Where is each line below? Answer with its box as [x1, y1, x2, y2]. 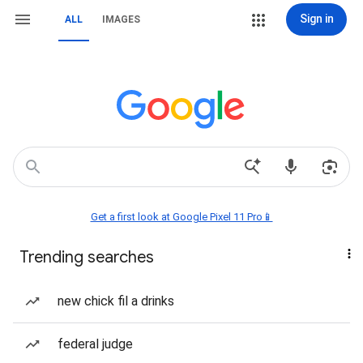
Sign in [299, 12, 334, 25]
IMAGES [102, 14, 140, 25]
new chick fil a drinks [58, 293, 174, 309]
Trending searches [19, 247, 154, 267]
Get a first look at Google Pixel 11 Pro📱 [90, 211, 273, 223]
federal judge [58, 336, 133, 352]
